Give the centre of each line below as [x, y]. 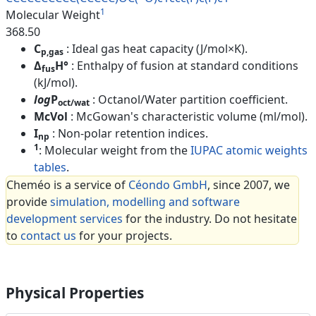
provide [28, 202]
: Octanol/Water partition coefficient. [190, 100]
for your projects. [124, 236]
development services [65, 219]
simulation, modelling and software [145, 202]
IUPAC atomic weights [249, 151]
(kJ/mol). [56, 83]
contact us [48, 236]
